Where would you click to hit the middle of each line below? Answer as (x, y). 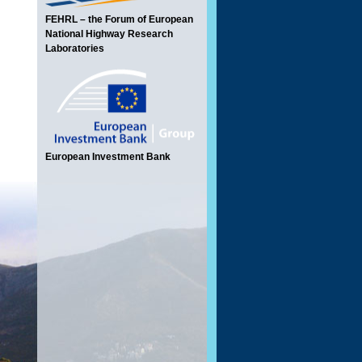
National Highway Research (109, 34)
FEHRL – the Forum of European (119, 19)
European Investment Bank (108, 157)
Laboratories (75, 48)
